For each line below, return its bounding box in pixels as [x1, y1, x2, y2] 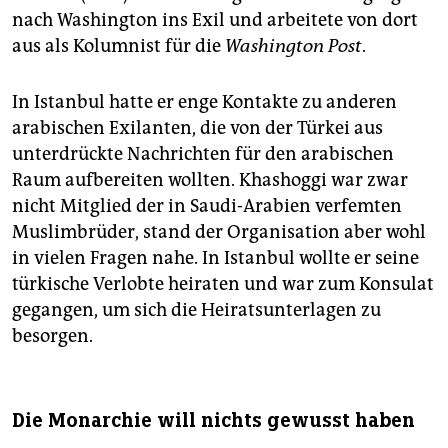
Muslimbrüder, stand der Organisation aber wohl [12, 221, 426, 244]
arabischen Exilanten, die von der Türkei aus [12, 117, 383, 140]
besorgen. [12, 325, 93, 348]
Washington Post [225, 35, 362, 58]
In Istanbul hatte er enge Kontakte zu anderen [12, 91, 397, 114]
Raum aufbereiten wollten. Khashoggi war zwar [12, 169, 408, 192]
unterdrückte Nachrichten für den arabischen [12, 143, 394, 166]
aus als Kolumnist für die [12, 35, 225, 58]
